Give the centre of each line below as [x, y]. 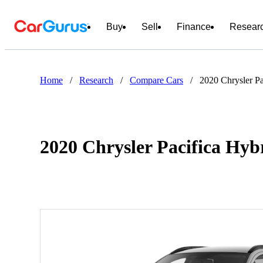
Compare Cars [156, 80]
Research [96, 80]
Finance [194, 27]
